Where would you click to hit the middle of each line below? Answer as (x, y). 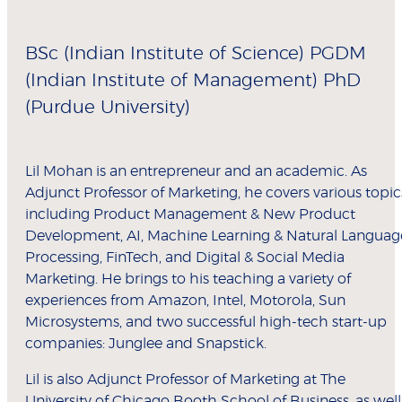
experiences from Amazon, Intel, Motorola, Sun (185, 301)
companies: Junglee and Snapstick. (146, 344)
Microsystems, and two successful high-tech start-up (206, 323)
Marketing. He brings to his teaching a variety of (188, 280)
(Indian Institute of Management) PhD (193, 81)
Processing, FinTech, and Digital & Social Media (185, 258)
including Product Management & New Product (190, 215)
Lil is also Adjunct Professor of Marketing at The (185, 380)
